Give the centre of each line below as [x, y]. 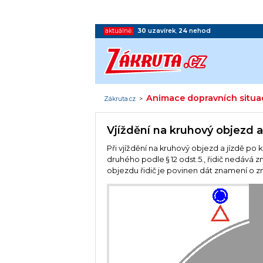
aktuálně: [119, 31]
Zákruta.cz [120, 99]
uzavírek [162, 31]
